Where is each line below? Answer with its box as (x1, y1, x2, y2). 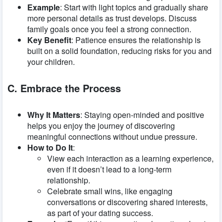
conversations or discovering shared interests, (47, 196, 208, 208)
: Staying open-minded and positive (80, 109, 204, 120)
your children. (27, 55, 75, 67)
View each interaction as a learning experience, (47, 152, 214, 164)
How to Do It (27, 141, 73, 153)
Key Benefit (27, 34, 71, 46)
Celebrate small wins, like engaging (47, 185, 172, 197)
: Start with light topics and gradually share (60, 1, 208, 13)
